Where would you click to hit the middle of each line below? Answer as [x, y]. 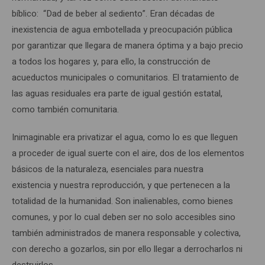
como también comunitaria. [65, 109]
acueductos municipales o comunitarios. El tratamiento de [125, 77]
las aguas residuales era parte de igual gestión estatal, [117, 93]
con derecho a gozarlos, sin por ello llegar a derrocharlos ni [127, 249]
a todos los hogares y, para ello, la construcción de [111, 61]
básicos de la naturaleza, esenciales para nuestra [108, 169]
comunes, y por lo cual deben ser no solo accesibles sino [124, 217]
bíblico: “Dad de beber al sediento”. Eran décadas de [113, 13]
